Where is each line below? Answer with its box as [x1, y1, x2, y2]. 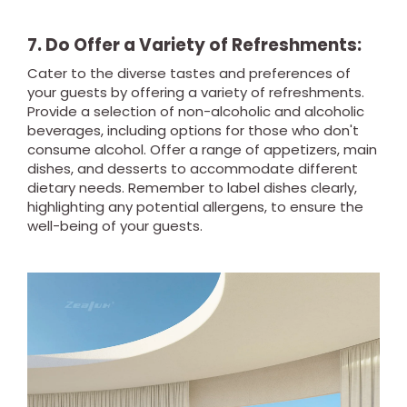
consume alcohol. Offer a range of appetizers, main [27, 140, 377, 159]
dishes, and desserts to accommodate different [27, 159, 358, 178]
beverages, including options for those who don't [27, 121, 359, 140]
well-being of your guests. [27, 216, 203, 235]
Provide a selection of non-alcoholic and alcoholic [27, 102, 364, 121]
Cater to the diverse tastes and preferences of [27, 64, 351, 83]
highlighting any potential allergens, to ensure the [27, 197, 363, 216]
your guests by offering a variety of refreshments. [27, 83, 364, 102]
